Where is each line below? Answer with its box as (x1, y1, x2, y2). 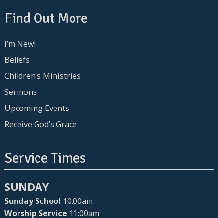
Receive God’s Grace (4, 119, 77, 130)
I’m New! (4, 38, 36, 50)
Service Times (4, 149, 86, 167)
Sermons (4, 87, 37, 98)
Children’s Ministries (4, 71, 81, 82)
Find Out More (4, 9, 88, 27)
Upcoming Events (4, 103, 69, 114)
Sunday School (4, 196, 61, 207)
